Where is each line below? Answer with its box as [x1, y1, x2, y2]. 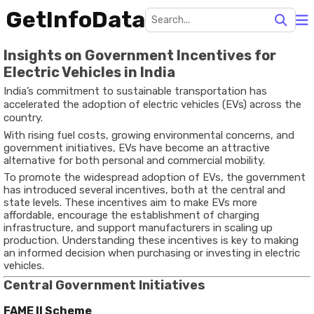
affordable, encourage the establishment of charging [4, 209, 259, 221]
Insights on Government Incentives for [4, 47, 276, 64]
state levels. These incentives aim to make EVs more [4, 196, 257, 209]
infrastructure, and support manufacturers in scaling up [4, 221, 273, 234]
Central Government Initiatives [4, 278, 205, 293]
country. [4, 111, 43, 124]
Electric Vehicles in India [4, 64, 175, 81]
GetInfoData [6, 6, 145, 33]
